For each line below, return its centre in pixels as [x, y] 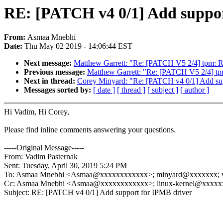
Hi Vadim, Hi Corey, [37, 112]
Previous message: [56, 72]
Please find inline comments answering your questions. [90, 130]
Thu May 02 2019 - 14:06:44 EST [78, 46]
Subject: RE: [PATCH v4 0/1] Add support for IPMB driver [98, 193]
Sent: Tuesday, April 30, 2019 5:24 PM [65, 166]
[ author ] [195, 90]
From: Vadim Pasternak [41, 157]
